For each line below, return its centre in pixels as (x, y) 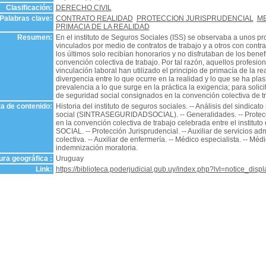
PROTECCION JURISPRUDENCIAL (195, 18)
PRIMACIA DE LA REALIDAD (102, 27)
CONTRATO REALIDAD (94, 18)
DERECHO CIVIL (83, 8)
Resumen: (34, 37)
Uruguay (69, 159)
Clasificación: (29, 8)
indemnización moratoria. (96, 148)
